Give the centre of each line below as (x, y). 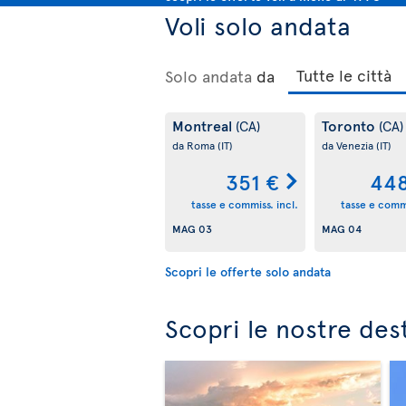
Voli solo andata (258, 24)
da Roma (195, 145)
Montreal (204, 125)
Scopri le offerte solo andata (248, 271)
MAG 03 (192, 229)
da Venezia (348, 145)
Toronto (350, 125)
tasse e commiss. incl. (244, 204)
